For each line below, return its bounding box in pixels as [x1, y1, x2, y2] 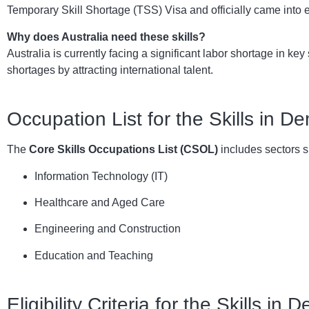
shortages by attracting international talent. [7, 63, 213, 76]
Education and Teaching [34, 249, 153, 261]
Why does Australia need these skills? [7, 30, 206, 43]
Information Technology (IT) [34, 170, 168, 182]
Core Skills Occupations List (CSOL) [29, 143, 218, 156]
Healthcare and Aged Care [34, 196, 165, 208]
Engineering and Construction [34, 223, 181, 235]
